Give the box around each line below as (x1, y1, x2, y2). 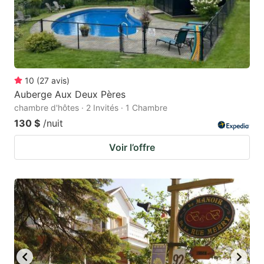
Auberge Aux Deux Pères (14, 88, 126, 100)
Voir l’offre (109, 141, 155, 153)
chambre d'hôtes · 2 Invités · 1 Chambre (14, 102, 167, 113)
